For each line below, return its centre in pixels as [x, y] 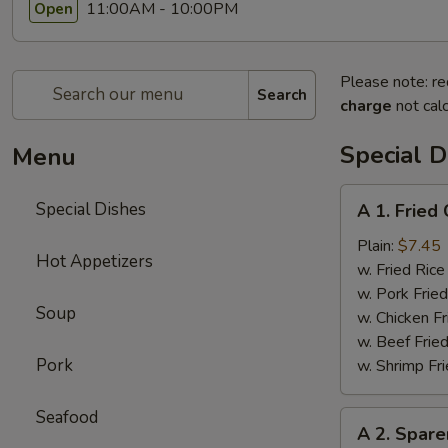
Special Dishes [91, 209]
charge [366, 106]
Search [282, 94]
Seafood [67, 417]
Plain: [377, 246]
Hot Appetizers [94, 261]
